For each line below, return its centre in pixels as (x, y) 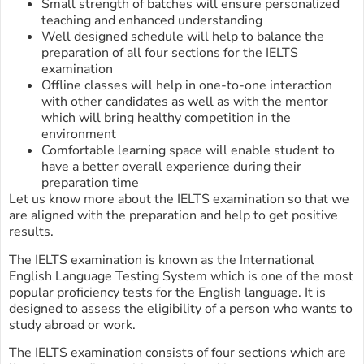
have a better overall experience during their (171, 167)
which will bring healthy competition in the (166, 118)
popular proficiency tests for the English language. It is (167, 292)
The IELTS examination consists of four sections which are (178, 353)
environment (79, 134)
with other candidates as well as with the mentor (185, 102)
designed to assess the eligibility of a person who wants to (181, 308)
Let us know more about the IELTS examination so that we (179, 199)
